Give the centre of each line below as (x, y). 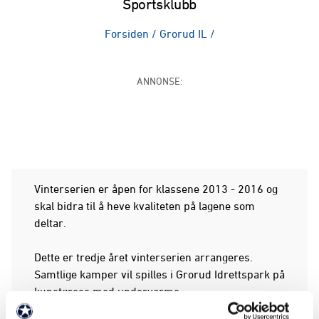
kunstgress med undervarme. (108, 291)
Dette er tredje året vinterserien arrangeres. (143, 257)
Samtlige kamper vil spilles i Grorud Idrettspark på (159, 274)
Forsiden (126, 33)
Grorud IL (183, 33)
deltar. (50, 223)
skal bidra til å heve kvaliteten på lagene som (145, 205)
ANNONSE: (159, 80)
